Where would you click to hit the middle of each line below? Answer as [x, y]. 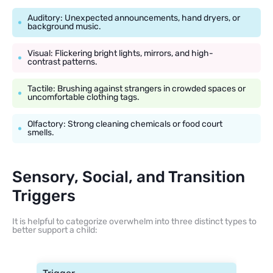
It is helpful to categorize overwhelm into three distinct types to [134, 221]
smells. [41, 132]
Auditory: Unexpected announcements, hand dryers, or [134, 18]
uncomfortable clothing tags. [83, 97]
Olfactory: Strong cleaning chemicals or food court [125, 124]
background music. [64, 26]
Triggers [44, 196]
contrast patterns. [62, 62]
